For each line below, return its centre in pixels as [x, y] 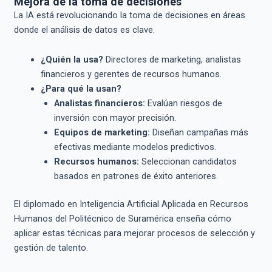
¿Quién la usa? [72, 60]
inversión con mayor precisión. [115, 118]
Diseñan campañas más [199, 133]
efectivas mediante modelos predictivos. [135, 147]
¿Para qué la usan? [81, 89]
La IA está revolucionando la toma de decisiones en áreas [129, 15]
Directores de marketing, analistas [172, 60]
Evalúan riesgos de [183, 104]
